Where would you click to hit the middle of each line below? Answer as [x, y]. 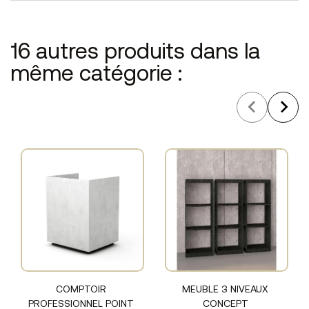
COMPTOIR [81, 290]
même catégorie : [96, 75]
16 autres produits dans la [135, 53]
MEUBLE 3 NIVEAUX [225, 290]
